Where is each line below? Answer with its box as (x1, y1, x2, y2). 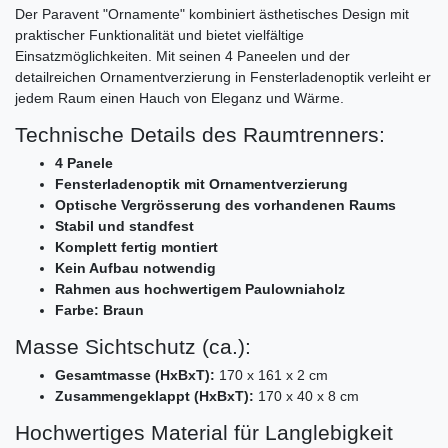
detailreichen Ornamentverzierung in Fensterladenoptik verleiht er (15, 68, 431, 85)
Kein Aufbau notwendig (55, 259, 216, 276)
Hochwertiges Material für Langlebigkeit (15, 420, 393, 444)
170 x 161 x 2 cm (215, 366, 328, 383)
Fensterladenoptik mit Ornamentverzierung (55, 175, 348, 192)
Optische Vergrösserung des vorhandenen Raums (55, 196, 396, 213)
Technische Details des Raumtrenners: (15, 122, 385, 146)
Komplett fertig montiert (55, 238, 218, 255)
